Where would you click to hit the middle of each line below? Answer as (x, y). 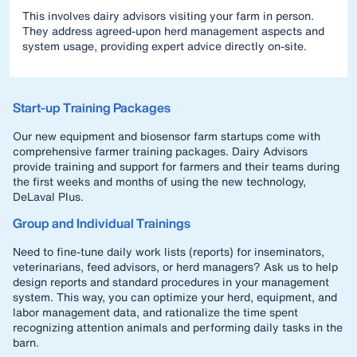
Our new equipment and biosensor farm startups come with (167, 136)
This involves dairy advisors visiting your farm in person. (168, 16)
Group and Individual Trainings (102, 223)
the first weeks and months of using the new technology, (159, 181)
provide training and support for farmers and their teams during (176, 166)
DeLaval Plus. (48, 196)
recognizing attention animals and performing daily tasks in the (178, 327)
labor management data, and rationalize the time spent (155, 312)
